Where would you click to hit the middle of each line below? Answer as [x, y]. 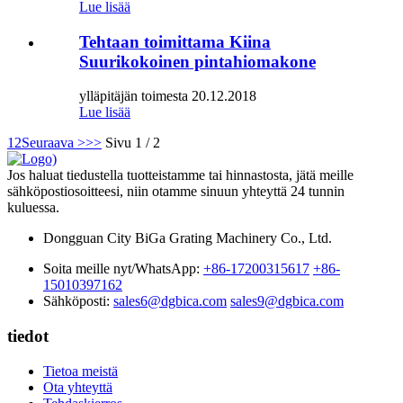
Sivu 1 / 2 [133, 143]
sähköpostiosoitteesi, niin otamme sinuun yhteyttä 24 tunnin [176, 192]
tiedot [28, 336]
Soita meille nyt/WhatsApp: [121, 269]
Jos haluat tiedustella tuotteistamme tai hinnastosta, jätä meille [180, 175]
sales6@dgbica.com [170, 301]
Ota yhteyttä [78, 387]
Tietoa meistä [81, 371]
